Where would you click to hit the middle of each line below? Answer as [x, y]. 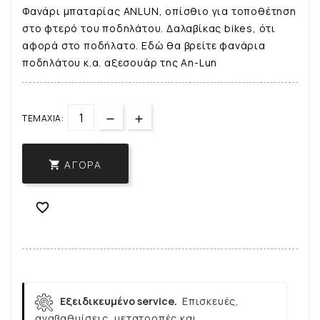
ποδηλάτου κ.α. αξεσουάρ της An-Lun [120, 63]
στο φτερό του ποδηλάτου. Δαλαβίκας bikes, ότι [149, 29]
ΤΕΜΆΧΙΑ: [43, 119]
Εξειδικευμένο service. [119, 301]
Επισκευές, [211, 301]
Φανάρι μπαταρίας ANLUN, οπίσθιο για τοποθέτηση [159, 11]
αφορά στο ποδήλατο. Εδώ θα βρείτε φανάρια [144, 46]
